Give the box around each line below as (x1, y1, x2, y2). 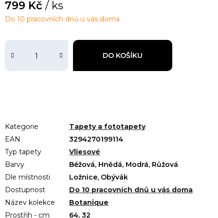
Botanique (69, 198, 109, 207)
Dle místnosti (5, 173, 50, 182)
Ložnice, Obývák (69, 173, 128, 182)
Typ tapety (5, 147, 41, 157)
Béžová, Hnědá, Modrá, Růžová (69, 160, 178, 169)
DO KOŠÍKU (103, 51, 143, 60)
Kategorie (5, 122, 38, 131)
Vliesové (69, 147, 100, 157)
